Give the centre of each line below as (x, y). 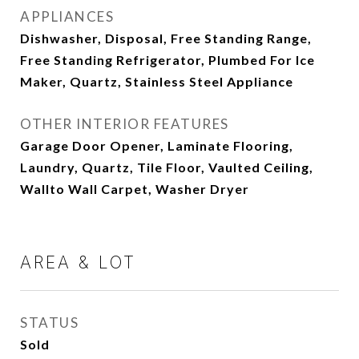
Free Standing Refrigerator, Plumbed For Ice (167, 60)
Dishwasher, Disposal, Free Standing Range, (166, 38)
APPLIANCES (67, 17)
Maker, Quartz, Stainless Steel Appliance (157, 82)
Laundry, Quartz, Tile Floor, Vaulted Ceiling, (167, 167)
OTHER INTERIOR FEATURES (125, 124)
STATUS (49, 323)
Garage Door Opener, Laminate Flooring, (157, 146)
